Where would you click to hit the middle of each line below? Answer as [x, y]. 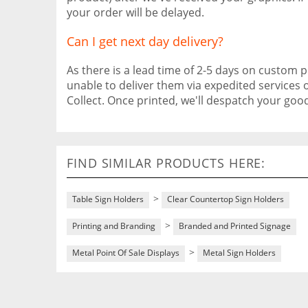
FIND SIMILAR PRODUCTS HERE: [166, 163]
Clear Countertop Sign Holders [225, 199]
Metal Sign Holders [239, 253]
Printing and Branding [114, 226]
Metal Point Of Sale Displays [126, 253]
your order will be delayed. [135, 12]
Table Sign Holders [108, 199]
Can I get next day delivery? [145, 41]
